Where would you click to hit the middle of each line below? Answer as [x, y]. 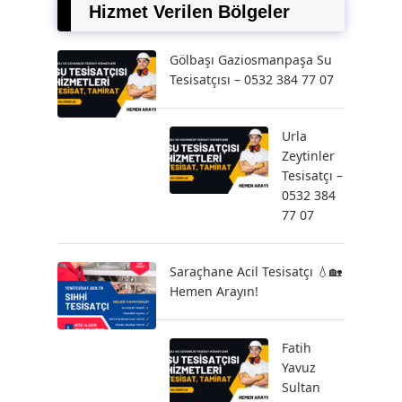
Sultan [301, 387]
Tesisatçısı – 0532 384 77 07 [252, 79]
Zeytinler [308, 156]
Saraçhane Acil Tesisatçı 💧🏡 [256, 271]
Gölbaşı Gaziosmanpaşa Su [251, 60]
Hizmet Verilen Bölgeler [189, 12]
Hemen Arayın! [214, 291]
